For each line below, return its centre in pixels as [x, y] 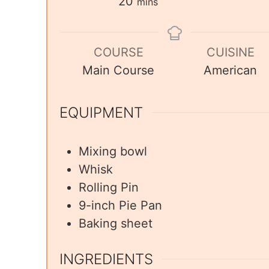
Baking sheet [116, 224]
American [231, 71]
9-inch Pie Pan [120, 206]
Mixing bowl [113, 152]
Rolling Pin [109, 188]
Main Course [119, 71]
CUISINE [230, 53]
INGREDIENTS [106, 259]
